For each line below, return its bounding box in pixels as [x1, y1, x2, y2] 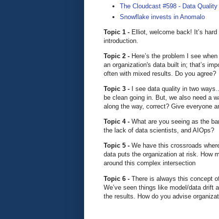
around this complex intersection [104, 159, 196, 167]
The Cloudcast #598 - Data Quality [120, 2, 218, 10]
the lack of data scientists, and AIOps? [104, 127, 214, 134]
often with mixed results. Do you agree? [104, 69, 216, 77]
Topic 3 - [104, 85, 131, 93]
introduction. [104, 37, 138, 44]
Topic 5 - [104, 142, 131, 150]
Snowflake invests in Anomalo [120, 13, 205, 21]
